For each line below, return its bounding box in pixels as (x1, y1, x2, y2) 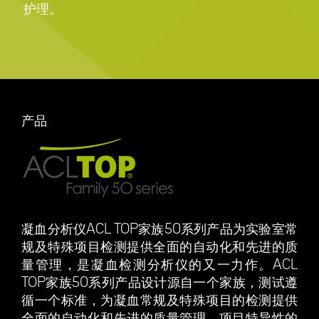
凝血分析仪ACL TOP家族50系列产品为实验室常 (21, 223, 298, 236)
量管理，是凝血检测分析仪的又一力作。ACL (21, 258, 298, 271)
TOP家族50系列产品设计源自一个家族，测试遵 (21, 276, 298, 289)
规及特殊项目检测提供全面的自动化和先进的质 (21, 241, 298, 253)
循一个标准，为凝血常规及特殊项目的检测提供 (21, 294, 298, 307)
